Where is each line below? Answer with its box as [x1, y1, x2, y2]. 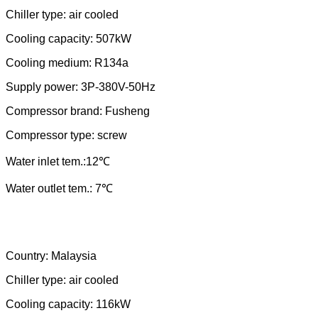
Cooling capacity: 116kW [6, 298, 131, 310]
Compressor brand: [6, 105, 105, 117]
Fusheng [105, 105, 150, 117]
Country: [6, 250, 48, 262]
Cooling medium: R [6, 57, 103, 69]
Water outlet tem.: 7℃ [6, 182, 113, 194]
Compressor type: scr [6, 129, 112, 141]
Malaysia [51, 250, 97, 262]
